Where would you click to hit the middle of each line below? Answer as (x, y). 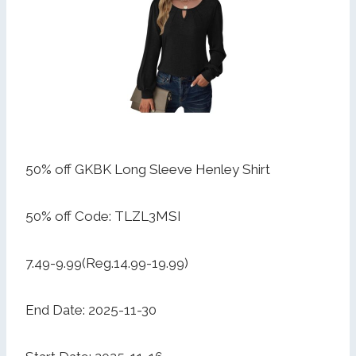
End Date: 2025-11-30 (91, 310)
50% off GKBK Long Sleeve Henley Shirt (148, 170)
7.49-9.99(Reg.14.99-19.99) (107, 263)
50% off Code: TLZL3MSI (103, 217)
